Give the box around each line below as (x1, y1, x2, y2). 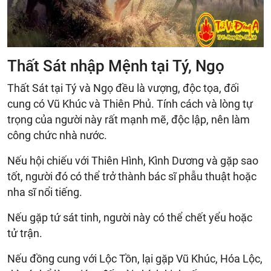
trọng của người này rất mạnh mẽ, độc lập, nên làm (7, 113, 250, 126)
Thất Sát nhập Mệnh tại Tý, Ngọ (7, 56, 224, 75)
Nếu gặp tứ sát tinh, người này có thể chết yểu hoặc (7, 211, 252, 224)
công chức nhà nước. (7, 128, 107, 142)
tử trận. (7, 226, 42, 240)
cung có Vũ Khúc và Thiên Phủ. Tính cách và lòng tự (7, 97, 253, 110)
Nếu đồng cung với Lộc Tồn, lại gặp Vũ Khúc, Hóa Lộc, (7, 252, 263, 265)
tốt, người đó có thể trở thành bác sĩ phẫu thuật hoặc (7, 169, 256, 183)
